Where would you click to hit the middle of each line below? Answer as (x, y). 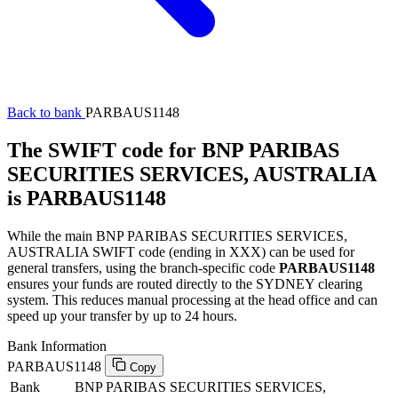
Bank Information (57, 346)
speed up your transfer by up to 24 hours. (122, 315)
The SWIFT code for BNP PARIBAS (173, 150)
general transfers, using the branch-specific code (143, 267)
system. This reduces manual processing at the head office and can (192, 299)
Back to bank (46, 112)
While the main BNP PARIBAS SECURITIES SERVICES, (177, 235)
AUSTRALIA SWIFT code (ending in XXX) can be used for (181, 251)
